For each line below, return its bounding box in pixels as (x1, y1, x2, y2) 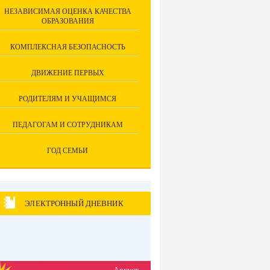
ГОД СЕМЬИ (47, 146, 88, 155)
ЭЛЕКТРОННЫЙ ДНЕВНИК (25, 198, 124, 208)
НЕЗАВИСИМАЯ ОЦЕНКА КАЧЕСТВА (4, 7, 131, 16)
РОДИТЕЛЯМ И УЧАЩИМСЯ (19, 95, 116, 103)
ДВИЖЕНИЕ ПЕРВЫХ (31, 69, 104, 77)
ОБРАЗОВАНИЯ (41, 17, 94, 25)
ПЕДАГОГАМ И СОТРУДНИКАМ (12, 121, 123, 129)
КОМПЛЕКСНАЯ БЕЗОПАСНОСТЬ (10, 43, 125, 51)
